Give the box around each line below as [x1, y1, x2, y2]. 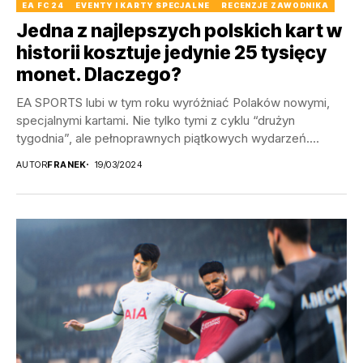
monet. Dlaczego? [16, 62, 181, 86]
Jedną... [16, 147, 60, 164]
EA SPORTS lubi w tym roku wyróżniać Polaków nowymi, [16, 94, 330, 110]
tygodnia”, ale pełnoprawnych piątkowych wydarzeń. [16, 130, 310, 146]
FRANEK [47, 158, 87, 170]
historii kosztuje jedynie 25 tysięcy [16, 41, 327, 64]
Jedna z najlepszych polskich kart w [16, 19, 342, 42]
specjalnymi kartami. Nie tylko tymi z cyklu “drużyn [16, 112, 295, 128]
